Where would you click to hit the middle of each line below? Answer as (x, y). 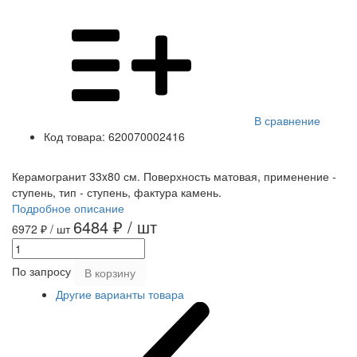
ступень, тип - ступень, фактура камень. (117, 192)
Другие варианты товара (120, 294)
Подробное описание (68, 208)
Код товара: (75, 137)
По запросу (43, 271)
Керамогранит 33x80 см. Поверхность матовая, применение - (174, 177)
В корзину (110, 273)
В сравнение (287, 121)
